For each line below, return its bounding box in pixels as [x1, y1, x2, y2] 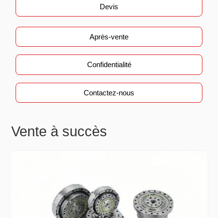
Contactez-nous [84, 88, 134, 97]
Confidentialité [87, 60, 131, 69]
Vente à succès [11, 123, 107, 139]
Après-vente [90, 32, 128, 41]
